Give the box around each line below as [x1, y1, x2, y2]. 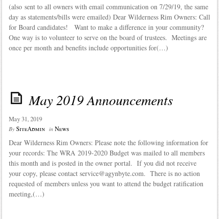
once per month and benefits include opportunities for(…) [8, 43, 168, 52]
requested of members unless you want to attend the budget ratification [8, 179, 203, 189]
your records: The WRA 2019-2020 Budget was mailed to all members [8, 148, 205, 158]
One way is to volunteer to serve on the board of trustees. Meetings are [8, 32, 207, 42]
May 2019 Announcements [28, 90, 173, 109]
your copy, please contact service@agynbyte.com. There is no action [8, 169, 200, 178]
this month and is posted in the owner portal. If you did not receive [8, 158, 197, 168]
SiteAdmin [16, 125, 45, 133]
